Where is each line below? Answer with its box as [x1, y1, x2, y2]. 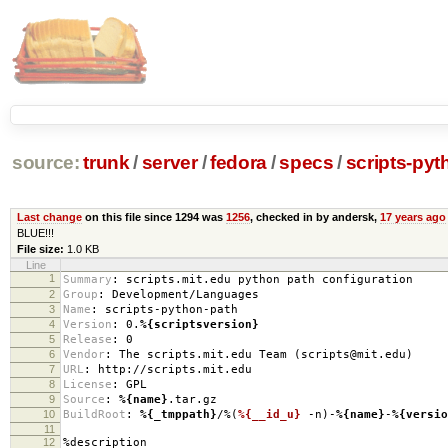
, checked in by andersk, [249, 210, 380, 223]
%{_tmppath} [140, 407, 217, 421]
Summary [63, 272, 112, 286]
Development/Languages [105, 287, 259, 301]
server [141, 152, 198, 174]
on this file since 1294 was [81, 210, 226, 223]
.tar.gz [168, 392, 217, 406]
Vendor [63, 347, 105, 361]
